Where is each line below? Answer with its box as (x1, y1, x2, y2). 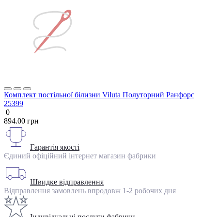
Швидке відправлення (30, 178, 104, 186)
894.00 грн (4, 117, 39, 125)
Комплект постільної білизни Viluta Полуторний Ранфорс (4, 91, 194, 99)
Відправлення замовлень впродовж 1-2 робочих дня (4, 186, 176, 195)
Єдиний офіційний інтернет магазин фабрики (4, 152, 156, 160)
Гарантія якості (30, 143, 79, 152)
